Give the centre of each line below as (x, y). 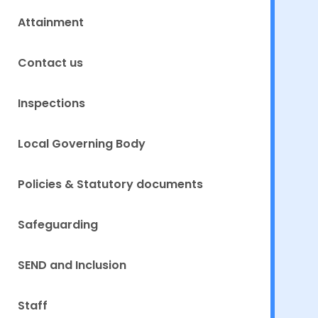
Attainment (50, 23)
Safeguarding (57, 225)
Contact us (50, 63)
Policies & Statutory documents (110, 185)
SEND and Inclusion (72, 265)
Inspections (51, 104)
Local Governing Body (81, 144)
